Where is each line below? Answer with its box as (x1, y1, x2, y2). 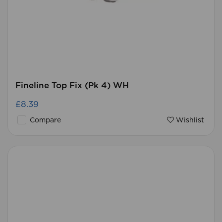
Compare (28, 117, 61, 124)
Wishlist (174, 117, 204, 124)
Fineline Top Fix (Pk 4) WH (15, 81, 129, 90)
